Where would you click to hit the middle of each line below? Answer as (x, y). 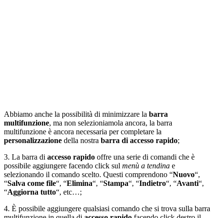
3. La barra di (26, 157)
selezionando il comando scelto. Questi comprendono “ (88, 174)
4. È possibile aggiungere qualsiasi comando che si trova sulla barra (107, 208)
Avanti (188, 183)
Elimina (80, 183)
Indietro (153, 183)
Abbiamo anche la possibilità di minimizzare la (76, 114)
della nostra (82, 140)
